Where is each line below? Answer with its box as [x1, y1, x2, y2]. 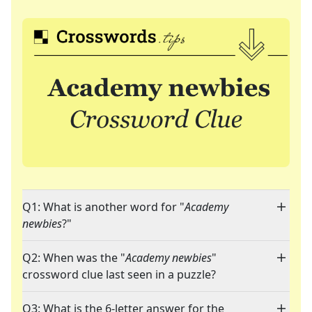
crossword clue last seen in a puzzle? [22, 267, 216, 283]
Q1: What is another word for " [22, 199, 185, 215]
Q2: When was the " [22, 250, 125, 266]
